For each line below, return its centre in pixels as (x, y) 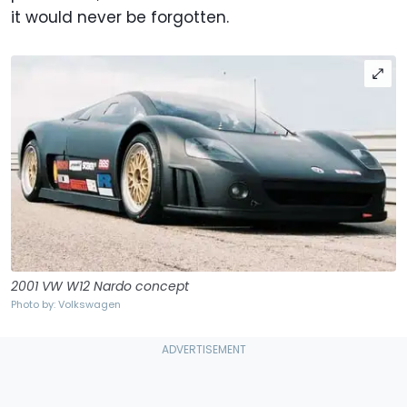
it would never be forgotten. (120, 17)
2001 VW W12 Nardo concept (100, 286)
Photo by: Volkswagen (66, 304)
